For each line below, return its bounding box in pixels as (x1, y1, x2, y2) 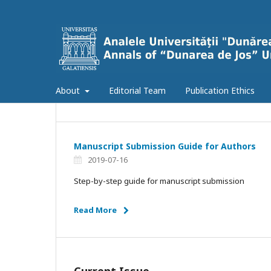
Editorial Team (108, 84, 166, 96)
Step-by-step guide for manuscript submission (74, 175, 244, 186)
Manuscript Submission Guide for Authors (74, 140, 256, 152)
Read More (74, 204, 117, 215)
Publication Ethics (184, 84, 255, 96)
